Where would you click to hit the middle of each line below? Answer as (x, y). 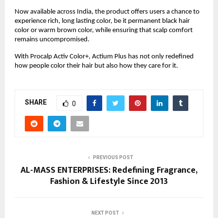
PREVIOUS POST (113, 157)
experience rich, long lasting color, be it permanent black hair (102, 21)
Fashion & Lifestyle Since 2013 (109, 181)
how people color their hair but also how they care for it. (96, 66)
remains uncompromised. (52, 39)
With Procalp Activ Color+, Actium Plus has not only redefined (104, 56)
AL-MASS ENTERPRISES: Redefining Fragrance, (109, 170)
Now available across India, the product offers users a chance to (107, 12)
